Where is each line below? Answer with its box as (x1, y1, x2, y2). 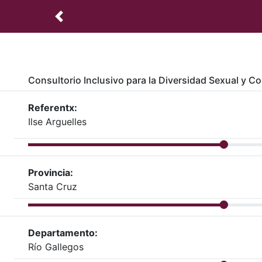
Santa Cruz (28, 180, 77, 192)
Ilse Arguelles (28, 116, 87, 127)
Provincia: (28, 166, 73, 178)
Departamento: (28, 226, 98, 239)
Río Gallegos (28, 240, 84, 253)
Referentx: (28, 102, 77, 113)
